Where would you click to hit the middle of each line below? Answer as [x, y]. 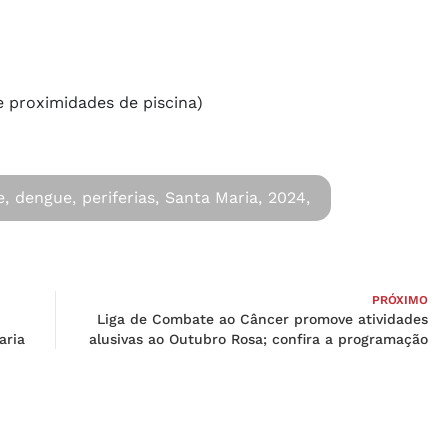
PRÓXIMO [400, 299]
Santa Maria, [213, 197]
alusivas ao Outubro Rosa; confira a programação [258, 338]
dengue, [45, 197]
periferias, [120, 197]
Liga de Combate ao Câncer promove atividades [262, 318]
